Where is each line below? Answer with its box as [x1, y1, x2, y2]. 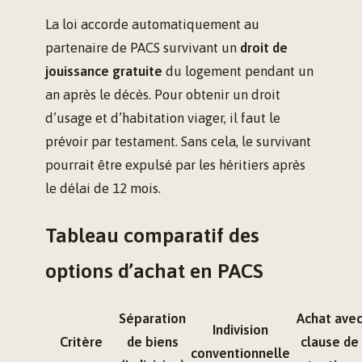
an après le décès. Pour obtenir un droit [45, 86, 280, 103]
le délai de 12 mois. [45, 180, 161, 197]
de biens [126, 334, 179, 351]
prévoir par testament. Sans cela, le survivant [45, 133, 311, 150]
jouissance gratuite [45, 63, 162, 80]
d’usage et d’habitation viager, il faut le [45, 110, 280, 127]
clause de [301, 334, 359, 351]
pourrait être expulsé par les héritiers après [45, 157, 305, 174]
